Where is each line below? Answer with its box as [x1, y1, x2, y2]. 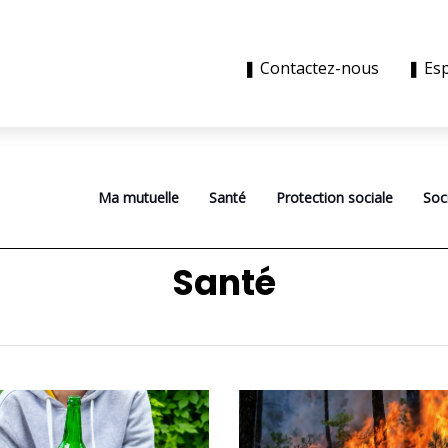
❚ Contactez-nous [243, 57, 388, 79]
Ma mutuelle [98, 188, 179, 207]
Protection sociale [276, 188, 393, 207]
